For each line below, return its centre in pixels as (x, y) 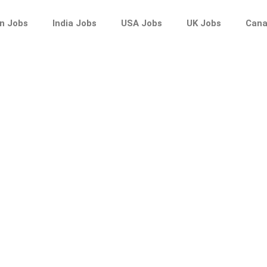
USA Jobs (142, 23)
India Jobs (75, 23)
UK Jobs (204, 23)
